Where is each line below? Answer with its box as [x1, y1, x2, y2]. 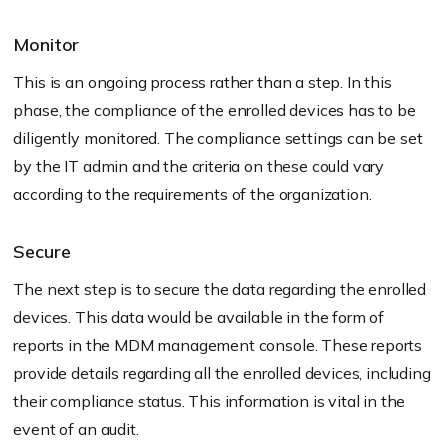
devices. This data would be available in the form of [13, 307, 385, 328]
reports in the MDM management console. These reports [13, 335, 423, 356]
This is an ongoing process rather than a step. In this [13, 72, 392, 93]
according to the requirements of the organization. [13, 184, 372, 205]
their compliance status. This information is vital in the [13, 391, 406, 412]
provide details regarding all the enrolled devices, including [13, 363, 431, 384]
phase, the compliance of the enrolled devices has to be [13, 100, 416, 121]
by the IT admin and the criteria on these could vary [13, 156, 385, 177]
